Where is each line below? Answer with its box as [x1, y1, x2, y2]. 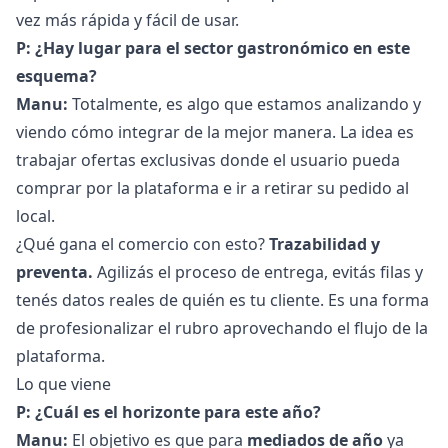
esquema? [16, 65, 97, 88]
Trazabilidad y [269, 233, 380, 256]
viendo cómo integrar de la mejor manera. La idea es [16, 121, 414, 144]
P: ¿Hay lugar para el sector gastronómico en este [16, 37, 410, 60]
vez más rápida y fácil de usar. [16, 9, 239, 32]
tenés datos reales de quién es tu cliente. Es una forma [16, 289, 429, 312]
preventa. [16, 261, 93, 284]
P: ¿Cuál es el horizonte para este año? [16, 401, 321, 424]
